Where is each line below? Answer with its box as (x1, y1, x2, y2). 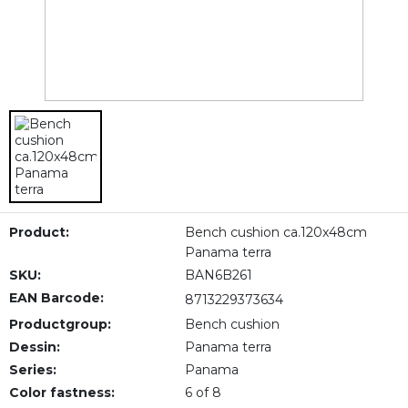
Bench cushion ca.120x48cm (184, 224, 367, 240)
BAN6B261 (184, 267, 252, 283)
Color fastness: (9, 384, 115, 401)
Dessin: (9, 339, 60, 355)
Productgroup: (9, 316, 111, 332)
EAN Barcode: (9, 290, 104, 306)
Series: (9, 362, 56, 378)
